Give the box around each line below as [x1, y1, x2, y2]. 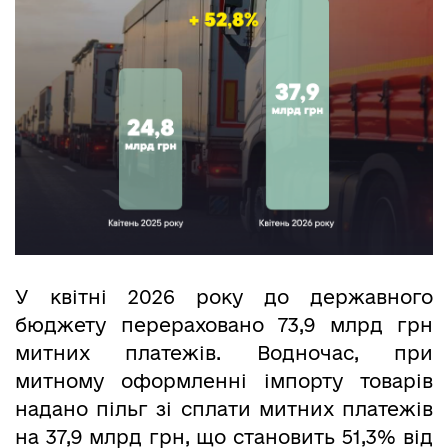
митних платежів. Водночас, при [15, 342, 433, 365]
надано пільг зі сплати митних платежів [15, 398, 433, 421]
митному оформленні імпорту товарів [15, 370, 433, 393]
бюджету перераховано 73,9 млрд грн [15, 314, 433, 337]
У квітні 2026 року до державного [15, 286, 433, 309]
